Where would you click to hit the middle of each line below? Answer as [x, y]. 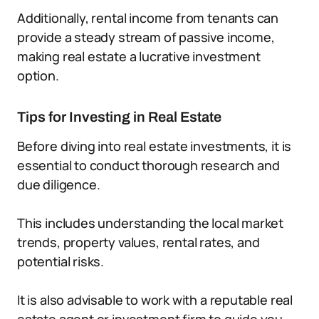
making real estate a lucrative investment [139, 56]
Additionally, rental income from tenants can [148, 18]
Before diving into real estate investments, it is [155, 146]
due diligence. [59, 184]
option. [38, 75]
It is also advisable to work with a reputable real [155, 300]
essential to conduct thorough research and [148, 165]
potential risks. [61, 261]
